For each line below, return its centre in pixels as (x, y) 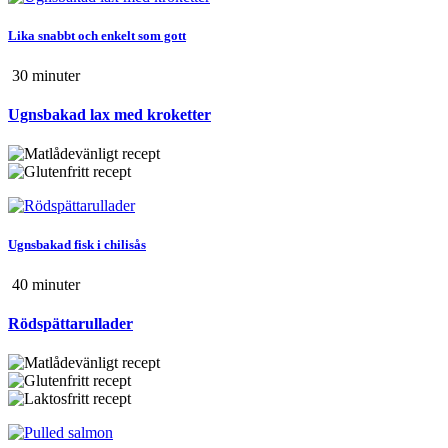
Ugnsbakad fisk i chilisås (77, 245)
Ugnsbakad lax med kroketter (109, 114)
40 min (32, 284)
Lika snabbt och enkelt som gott (97, 36)
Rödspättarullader (70, 323)
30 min (32, 75)
